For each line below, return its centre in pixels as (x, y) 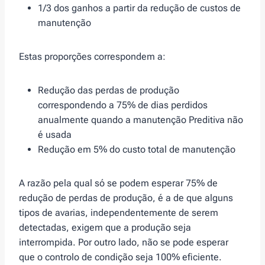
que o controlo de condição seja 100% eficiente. (120, 257)
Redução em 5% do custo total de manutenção (137, 150)
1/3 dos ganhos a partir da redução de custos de (139, 8)
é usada (55, 135)
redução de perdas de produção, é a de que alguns (126, 198)
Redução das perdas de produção (109, 91)
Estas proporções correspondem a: (92, 57)
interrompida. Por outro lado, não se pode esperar (124, 243)
